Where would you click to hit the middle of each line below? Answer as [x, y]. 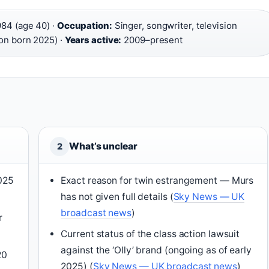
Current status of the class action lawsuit [150, 234]
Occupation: [84, 26]
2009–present [152, 40]
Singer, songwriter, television [174, 26]
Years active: [93, 40]
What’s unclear [103, 147]
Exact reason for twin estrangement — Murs [157, 181]
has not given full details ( [117, 197]
